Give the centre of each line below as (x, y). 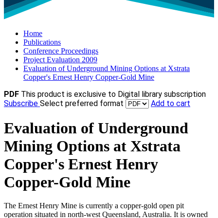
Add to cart (171, 104)
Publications (42, 42)
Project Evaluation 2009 (60, 60)
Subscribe (22, 104)
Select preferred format (83, 104)
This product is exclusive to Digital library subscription (113, 94)
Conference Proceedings (61, 51)
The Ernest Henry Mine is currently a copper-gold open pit (94, 206)
